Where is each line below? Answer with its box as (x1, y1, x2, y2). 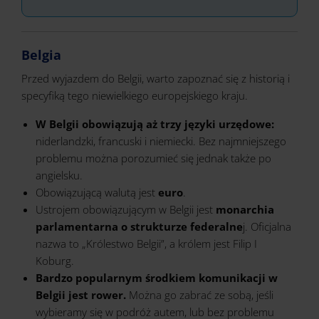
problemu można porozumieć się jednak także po (36, 151, 271, 165)
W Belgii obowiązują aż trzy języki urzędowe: (36, 117, 274, 131)
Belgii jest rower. (36, 288, 126, 302)
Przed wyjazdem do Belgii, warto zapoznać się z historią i (21, 71, 290, 85)
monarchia (213, 202, 274, 216)
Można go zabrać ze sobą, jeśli (126, 288, 273, 302)
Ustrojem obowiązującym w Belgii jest (36, 202, 213, 216)
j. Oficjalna (243, 219, 291, 234)
